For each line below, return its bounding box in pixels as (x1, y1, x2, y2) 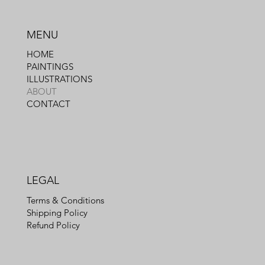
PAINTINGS (26, 60, 73, 72)
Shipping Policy (26, 206, 88, 218)
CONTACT (26, 98, 70, 109)
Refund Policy (26, 219, 80, 231)
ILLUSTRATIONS (26, 73, 92, 85)
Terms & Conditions (26, 194, 104, 206)
